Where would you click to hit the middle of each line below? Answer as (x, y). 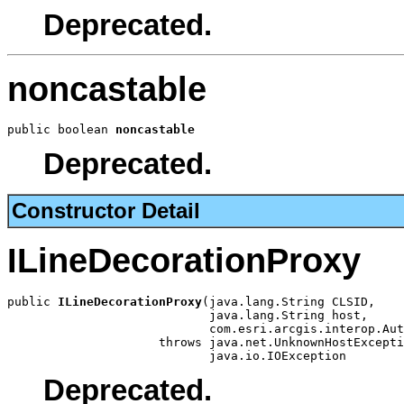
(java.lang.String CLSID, (289, 301)
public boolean (61, 130)
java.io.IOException (177, 355)
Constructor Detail (106, 210)
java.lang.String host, (188, 315)
